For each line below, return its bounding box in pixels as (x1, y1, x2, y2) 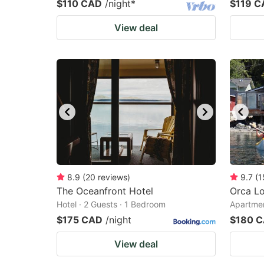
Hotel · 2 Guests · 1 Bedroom (57, 199, 166, 209)
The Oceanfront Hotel (57, 185, 153, 197)
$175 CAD (57, 214, 103, 226)
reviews (98, 172, 127, 182)
